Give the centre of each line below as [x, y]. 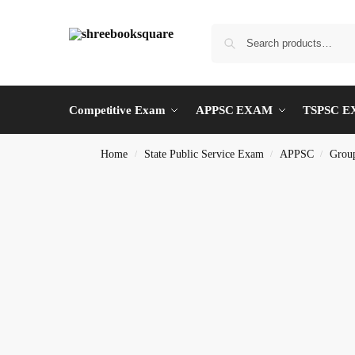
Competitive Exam [117, 111]
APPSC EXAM [234, 111]
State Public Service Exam [204, 155]
